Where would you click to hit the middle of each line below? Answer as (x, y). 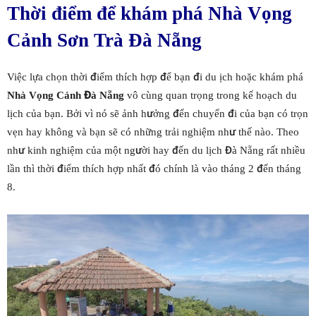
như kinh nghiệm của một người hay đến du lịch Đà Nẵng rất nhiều (156, 150)
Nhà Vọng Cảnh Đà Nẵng (66, 95)
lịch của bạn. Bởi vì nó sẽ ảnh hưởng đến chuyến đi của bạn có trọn (158, 113)
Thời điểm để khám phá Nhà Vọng (150, 13)
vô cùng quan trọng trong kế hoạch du (211, 95)
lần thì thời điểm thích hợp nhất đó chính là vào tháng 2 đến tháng (154, 168)
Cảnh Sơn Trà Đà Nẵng (104, 40)
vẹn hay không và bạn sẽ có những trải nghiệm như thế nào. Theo (153, 132)
